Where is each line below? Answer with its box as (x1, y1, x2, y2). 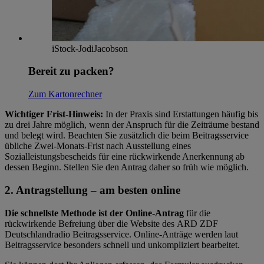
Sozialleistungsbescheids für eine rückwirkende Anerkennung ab (5, 151, 245, 162)
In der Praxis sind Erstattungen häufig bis (103, 109, 258, 120)
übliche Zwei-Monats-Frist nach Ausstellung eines (5, 141, 191, 151)
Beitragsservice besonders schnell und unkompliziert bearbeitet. (5, 239, 240, 250)
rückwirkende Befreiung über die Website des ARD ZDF (5, 218, 218, 229)
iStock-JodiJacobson (52, 43, 128, 54)
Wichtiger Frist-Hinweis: (5, 109, 103, 120)
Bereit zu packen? (28, 65, 114, 78)
